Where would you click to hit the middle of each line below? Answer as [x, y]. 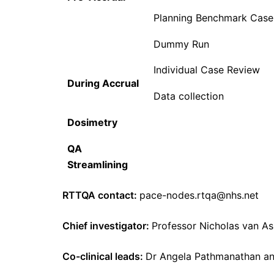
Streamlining [98, 165]
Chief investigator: [107, 226]
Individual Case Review [207, 70]
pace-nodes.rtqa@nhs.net [199, 195]
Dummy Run [182, 44]
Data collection [189, 96]
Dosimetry [93, 123]
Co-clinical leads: [104, 257]
